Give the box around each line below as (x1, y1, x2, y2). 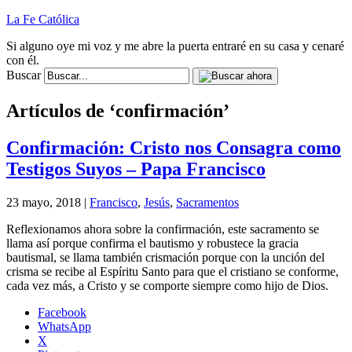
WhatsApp (38, 319, 91, 333)
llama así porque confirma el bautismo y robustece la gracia (6, 236, 299, 250)
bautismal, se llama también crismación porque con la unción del (6, 250, 324, 264)
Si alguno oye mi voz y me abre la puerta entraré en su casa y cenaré (6, 39, 344, 53)
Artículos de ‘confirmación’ (6, 100, 229, 121)
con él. (6, 53, 39, 67)
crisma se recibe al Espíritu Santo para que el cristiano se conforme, (6, 264, 339, 278)
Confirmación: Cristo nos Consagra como (6, 137, 341, 158)
